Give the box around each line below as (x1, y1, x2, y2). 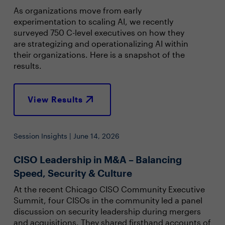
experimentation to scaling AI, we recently (13, 16, 173, 26)
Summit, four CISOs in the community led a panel (13, 195, 202, 205)
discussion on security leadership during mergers (13, 206, 201, 216)
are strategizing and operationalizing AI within (13, 38, 188, 48)
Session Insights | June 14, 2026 (13, 131, 120, 140)
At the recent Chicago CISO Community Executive (13, 184, 205, 194)
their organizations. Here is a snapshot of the (13, 49, 185, 59)
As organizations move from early (13, 5, 142, 15)
